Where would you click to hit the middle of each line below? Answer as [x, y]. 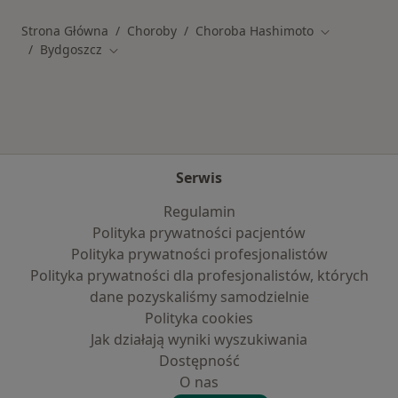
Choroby [152, 30]
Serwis [199, 178]
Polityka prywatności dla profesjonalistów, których [199, 275]
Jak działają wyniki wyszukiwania [199, 339]
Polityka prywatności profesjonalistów [199, 254]
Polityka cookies [199, 318]
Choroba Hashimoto [255, 30]
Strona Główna [65, 30]
